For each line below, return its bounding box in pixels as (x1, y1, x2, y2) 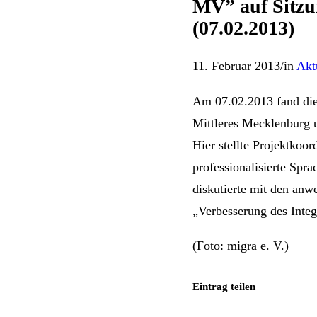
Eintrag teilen (192, 279, 255, 292)
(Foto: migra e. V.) (192, 238, 289, 253)
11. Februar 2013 (192, 59, 280, 74)
